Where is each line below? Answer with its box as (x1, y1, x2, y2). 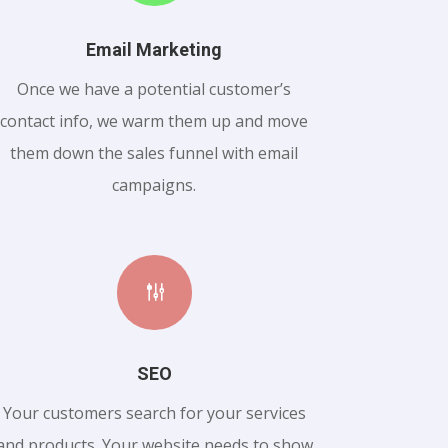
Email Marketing (86, 39, 223, 61)
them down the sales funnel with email (10, 142, 299, 165)
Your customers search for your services (2, 402, 306, 425)
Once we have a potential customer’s (17, 78, 292, 101)
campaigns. (112, 174, 197, 197)
